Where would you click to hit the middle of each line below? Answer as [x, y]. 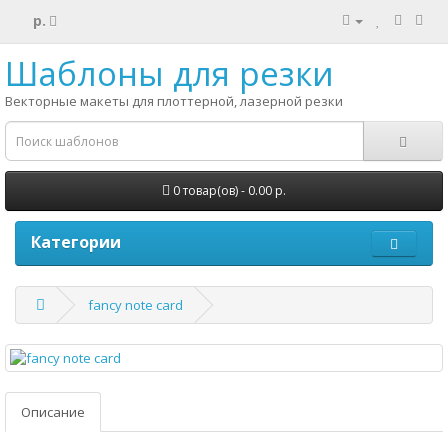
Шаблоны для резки [169, 73]
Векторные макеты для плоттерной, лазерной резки [174, 101]
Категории [76, 242]
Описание [53, 412]
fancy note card [135, 305]
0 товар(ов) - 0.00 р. [229, 190]
